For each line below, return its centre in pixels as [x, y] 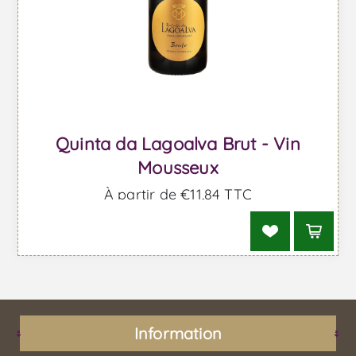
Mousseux [178, 168]
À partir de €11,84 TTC [178, 195]
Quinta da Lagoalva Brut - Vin [178, 144]
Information [178, 334]
